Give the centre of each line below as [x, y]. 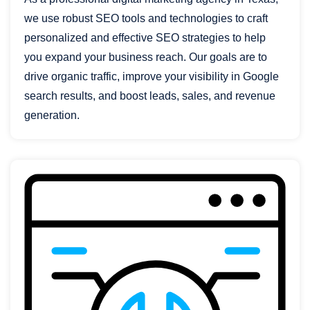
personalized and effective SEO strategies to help [145, 37]
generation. [52, 115]
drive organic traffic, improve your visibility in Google [152, 76]
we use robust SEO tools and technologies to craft [146, 18]
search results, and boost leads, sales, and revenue [150, 95]
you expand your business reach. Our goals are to [146, 57]
